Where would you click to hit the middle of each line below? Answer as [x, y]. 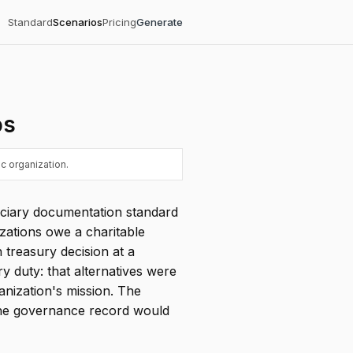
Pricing [119, 22]
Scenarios [78, 22]
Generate [160, 22]
